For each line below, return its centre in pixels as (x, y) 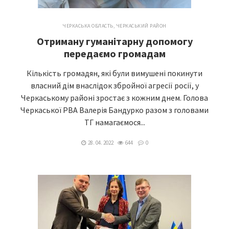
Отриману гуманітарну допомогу (114, 41)
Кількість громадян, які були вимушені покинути (114, 73)
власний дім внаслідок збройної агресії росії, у (114, 85)
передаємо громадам (114, 53)
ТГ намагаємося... (114, 122)
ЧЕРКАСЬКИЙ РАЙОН (141, 26)
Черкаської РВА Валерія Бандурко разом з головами (114, 110)
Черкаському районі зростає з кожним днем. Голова (114, 98)
